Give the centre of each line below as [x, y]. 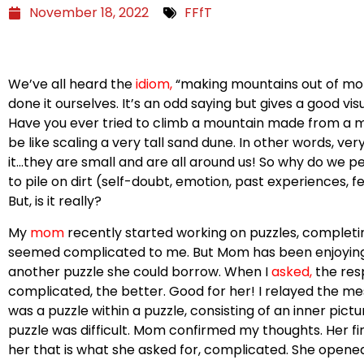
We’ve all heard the [72, 84]
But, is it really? [55, 201]
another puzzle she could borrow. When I [140, 271]
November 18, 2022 [89, 13]
